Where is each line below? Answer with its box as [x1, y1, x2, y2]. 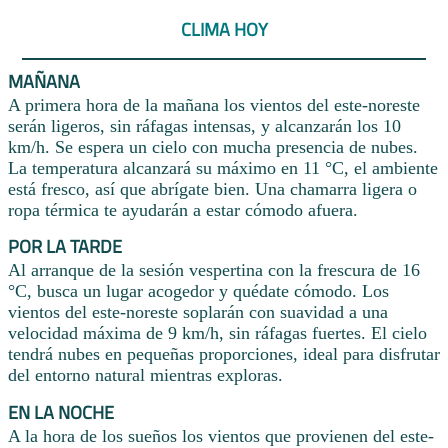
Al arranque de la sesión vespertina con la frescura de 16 [8, 260, 420, 281]
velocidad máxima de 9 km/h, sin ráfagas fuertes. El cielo [8, 323, 427, 344]
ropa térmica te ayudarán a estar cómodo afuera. [8, 199, 358, 220]
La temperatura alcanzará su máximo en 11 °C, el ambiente [8, 157, 438, 178]
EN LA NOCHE [8, 399, 114, 427]
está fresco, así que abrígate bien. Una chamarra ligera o [8, 178, 417, 199]
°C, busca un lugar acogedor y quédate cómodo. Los [8, 281, 389, 302]
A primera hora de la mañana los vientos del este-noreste [8, 94, 420, 115]
